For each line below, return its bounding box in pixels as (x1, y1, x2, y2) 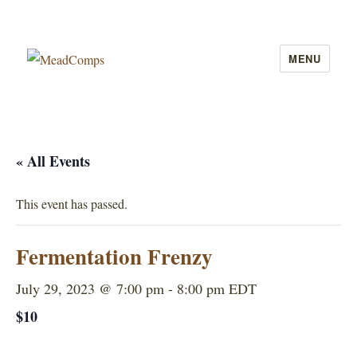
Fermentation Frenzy (16, 241, 213, 272)
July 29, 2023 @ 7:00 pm (16, 279, 164, 298)
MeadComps (27, 79, 137, 106)
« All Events (16, 151, 90, 171)
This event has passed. (16, 195, 127, 212)
